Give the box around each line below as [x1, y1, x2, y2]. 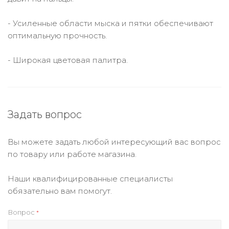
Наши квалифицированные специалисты [8, 174, 173, 184]
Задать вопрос [8, 108, 82, 121]
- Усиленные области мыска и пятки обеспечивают [8, 18, 213, 28]
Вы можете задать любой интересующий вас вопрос [8, 137, 221, 147]
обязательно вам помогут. [8, 186, 112, 196]
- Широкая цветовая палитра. [8, 55, 128, 65]
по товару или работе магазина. [8, 149, 136, 159]
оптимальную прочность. [8, 31, 107, 40]
